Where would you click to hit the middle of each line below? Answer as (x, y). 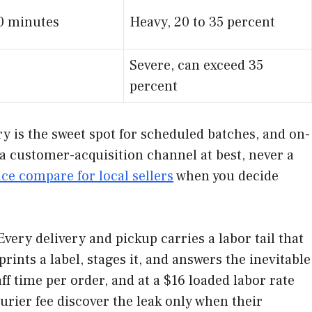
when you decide (226, 176)
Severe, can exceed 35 (196, 65)
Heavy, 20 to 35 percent (202, 22)
